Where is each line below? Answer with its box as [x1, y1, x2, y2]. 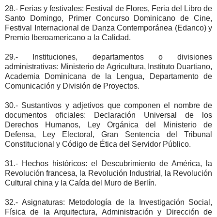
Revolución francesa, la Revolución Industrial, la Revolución [5, 169, 212, 177]
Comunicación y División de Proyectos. [5, 81, 139, 90]
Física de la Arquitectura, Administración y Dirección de [5, 207, 212, 216]
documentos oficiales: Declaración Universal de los [5, 110, 212, 119]
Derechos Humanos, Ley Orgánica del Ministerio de [5, 120, 212, 129]
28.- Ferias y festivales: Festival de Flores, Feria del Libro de [5, 4, 212, 13]
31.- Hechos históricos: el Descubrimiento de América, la [5, 159, 212, 168]
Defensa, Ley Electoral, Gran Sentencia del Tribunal [5, 130, 212, 139]
